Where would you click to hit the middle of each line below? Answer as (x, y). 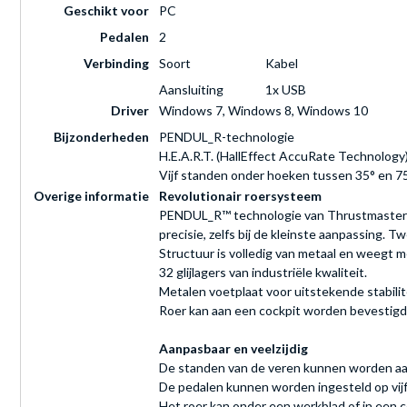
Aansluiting (191, 90)
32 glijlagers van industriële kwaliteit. (263, 273)
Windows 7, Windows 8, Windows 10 (263, 111)
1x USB (286, 90)
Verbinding (116, 64)
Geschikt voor (106, 11)
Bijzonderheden (101, 137)
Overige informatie (91, 196)
